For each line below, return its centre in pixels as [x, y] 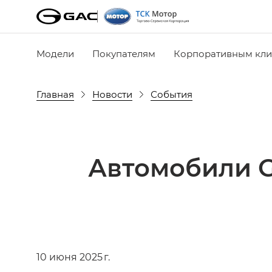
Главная [55, 94]
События [172, 94]
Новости [112, 94]
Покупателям [124, 53]
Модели [55, 53]
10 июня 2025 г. [73, 257]
